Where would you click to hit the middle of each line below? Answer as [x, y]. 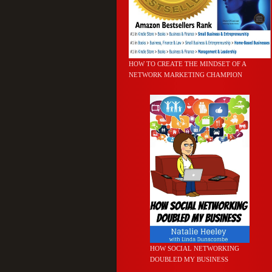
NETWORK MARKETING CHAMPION [185, 74]
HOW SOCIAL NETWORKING [194, 248]
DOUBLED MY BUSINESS [189, 259]
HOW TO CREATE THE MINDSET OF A [187, 63]
